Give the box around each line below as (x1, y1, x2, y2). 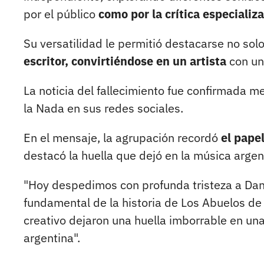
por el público (24, 6, 98, 22)
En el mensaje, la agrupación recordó (24, 130, 221, 146)
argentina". (24, 230, 80, 246)
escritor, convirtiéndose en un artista (24, 53, 226, 70)
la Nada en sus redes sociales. (24, 100, 183, 117)
